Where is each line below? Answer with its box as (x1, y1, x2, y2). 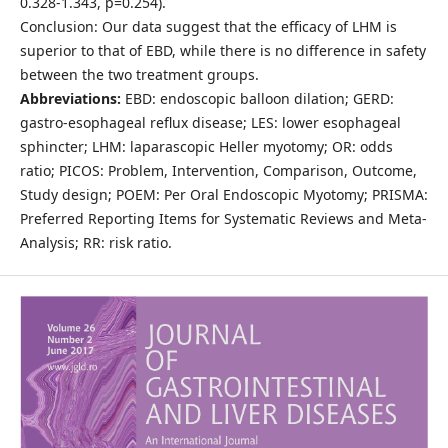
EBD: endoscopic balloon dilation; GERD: (120, 88, 394, 108)
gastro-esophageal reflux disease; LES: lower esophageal (19, 112, 401, 132)
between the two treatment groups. (19, 64, 259, 84)
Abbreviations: (19, 88, 121, 108)
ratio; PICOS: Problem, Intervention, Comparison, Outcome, (19, 160, 417, 180)
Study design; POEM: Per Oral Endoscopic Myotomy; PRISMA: (19, 184, 428, 204)
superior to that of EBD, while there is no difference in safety (19, 40, 426, 60)
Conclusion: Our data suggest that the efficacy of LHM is (19, 16, 397, 36)
